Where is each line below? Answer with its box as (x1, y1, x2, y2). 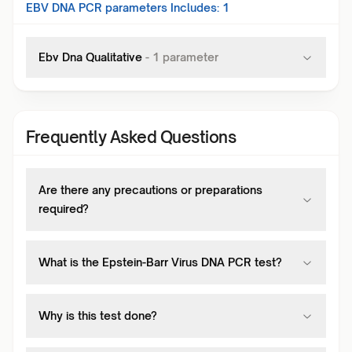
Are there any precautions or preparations (38, 183, 262, 196)
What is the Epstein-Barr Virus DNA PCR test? (38, 255, 282, 269)
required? (38, 202, 89, 215)
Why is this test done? (38, 309, 157, 322)
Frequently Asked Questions (26, 127, 236, 147)
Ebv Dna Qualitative (38, 50, 142, 64)
